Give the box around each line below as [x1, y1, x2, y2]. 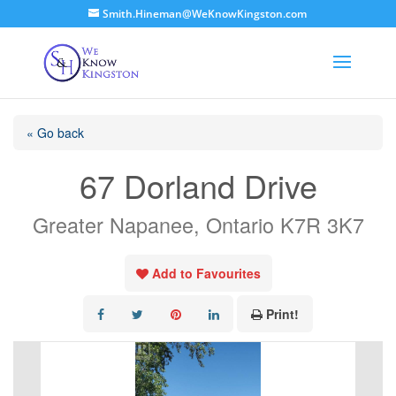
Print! [266, 305, 299, 323]
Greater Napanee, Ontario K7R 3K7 [32, 209, 364, 240]
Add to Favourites [151, 264, 261, 282]
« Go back [27, 124, 84, 141]
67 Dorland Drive [79, 163, 317, 208]
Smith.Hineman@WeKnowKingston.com [103, 6, 308, 21]
